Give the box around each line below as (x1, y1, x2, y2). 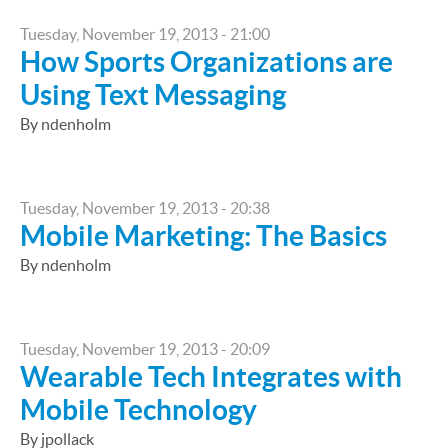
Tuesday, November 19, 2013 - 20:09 (20, 340, 270, 358)
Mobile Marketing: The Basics (20, 220, 387, 252)
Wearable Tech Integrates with (20, 361, 402, 393)
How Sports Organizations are (20, 46, 393, 78)
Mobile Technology (20, 394, 257, 426)
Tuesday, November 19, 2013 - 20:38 (20, 199, 270, 217)
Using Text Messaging (20, 79, 286, 111)
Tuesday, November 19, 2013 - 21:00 (20, 25, 270, 43)
